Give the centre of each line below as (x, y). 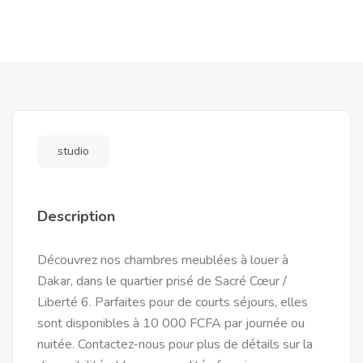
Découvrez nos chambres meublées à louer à (163, 260)
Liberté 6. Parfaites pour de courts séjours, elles (173, 302)
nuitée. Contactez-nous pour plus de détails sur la (175, 344)
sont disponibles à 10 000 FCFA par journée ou (171, 323)
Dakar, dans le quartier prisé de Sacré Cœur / (162, 281)
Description (76, 216)
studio (73, 151)
